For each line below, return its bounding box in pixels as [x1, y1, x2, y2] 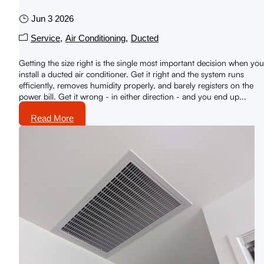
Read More [31, 113, 74, 124]
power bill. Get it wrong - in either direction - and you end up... [19, 91, 246, 102]
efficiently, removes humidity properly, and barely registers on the [19, 80, 253, 91]
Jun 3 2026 [31, 14, 74, 24]
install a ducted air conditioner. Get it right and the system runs [19, 69, 244, 80]
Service [31, 33, 60, 44]
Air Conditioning [65, 33, 126, 44]
